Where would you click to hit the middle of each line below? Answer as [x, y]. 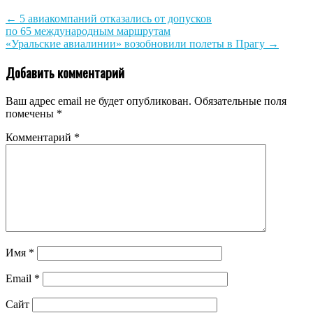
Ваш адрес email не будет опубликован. [99, 101]
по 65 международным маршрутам [88, 31]
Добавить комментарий [65, 73]
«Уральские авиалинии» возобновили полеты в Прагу [137, 43]
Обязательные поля [240, 101]
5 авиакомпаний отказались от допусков [114, 18]
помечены [31, 114]
